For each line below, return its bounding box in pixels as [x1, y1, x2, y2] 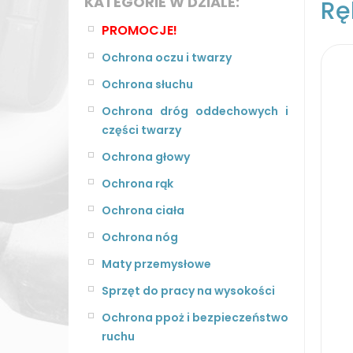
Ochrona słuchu [102, 76, 193, 92]
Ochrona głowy [102, 148, 190, 165]
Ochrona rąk [102, 175, 173, 191]
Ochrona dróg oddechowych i [102, 102, 288, 119]
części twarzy [102, 121, 181, 138]
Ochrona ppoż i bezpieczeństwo [102, 309, 288, 325]
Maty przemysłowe [102, 255, 211, 272]
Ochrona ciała [102, 202, 184, 218]
